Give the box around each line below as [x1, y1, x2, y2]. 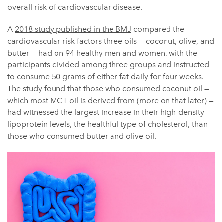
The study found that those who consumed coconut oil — [7, 83, 209, 93]
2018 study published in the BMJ [15, 24, 131, 34]
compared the [131, 24, 184, 34]
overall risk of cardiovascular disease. [7, 2, 142, 12]
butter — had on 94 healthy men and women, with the [7, 48, 197, 57]
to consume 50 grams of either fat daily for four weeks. [7, 71, 204, 81]
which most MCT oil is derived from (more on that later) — [7, 95, 214, 105]
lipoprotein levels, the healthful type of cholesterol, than [7, 119, 208, 129]
